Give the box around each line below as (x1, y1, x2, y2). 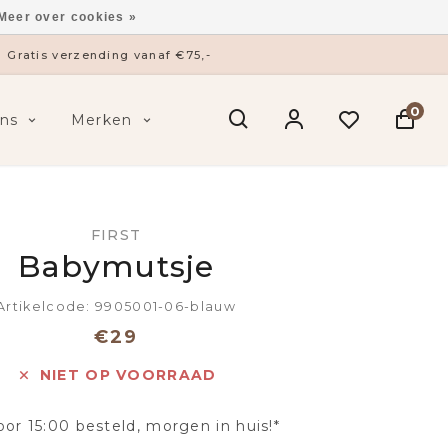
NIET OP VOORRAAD (39, 366, 217, 384)
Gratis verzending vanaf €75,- (7, 47, 211, 62)
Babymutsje (18, 248, 214, 285)
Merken (70, 111, 133, 129)
